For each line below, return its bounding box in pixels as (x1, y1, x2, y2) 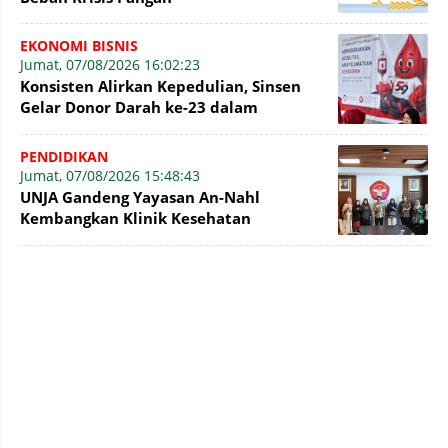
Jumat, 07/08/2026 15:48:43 (20, 165, 200, 185)
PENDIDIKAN (20, 146, 108, 166)
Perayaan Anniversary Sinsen (20, 117, 240, 138)
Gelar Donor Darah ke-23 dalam (20, 96, 258, 117)
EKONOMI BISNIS (20, 35, 138, 55)
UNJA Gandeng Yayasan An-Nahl (20, 186, 260, 207)
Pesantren (20, 228, 97, 249)
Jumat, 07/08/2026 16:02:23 (20, 54, 200, 74)
